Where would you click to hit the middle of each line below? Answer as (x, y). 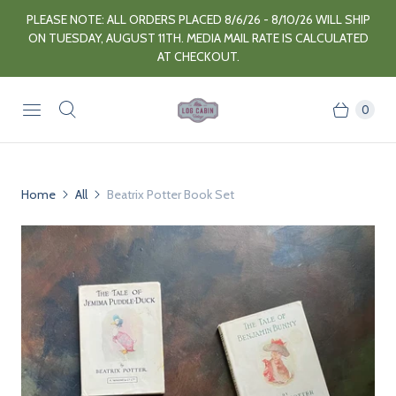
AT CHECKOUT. (198, 57)
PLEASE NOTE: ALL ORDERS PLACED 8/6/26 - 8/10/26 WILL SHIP (198, 19)
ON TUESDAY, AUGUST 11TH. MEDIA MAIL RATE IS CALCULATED (198, 38)
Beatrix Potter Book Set (171, 194)
